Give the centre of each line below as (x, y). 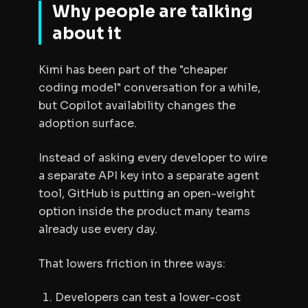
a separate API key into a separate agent (149, 176)
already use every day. (98, 229)
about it (87, 34)
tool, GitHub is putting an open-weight (147, 194)
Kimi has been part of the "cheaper (133, 70)
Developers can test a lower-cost (148, 297)
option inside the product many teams (144, 211)
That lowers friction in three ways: (132, 264)
